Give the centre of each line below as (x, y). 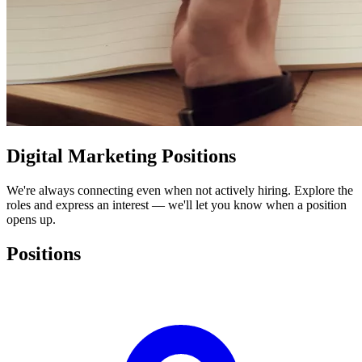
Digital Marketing (84, 156)
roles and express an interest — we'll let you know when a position (177, 205)
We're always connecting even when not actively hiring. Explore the (180, 191)
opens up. (31, 220)
